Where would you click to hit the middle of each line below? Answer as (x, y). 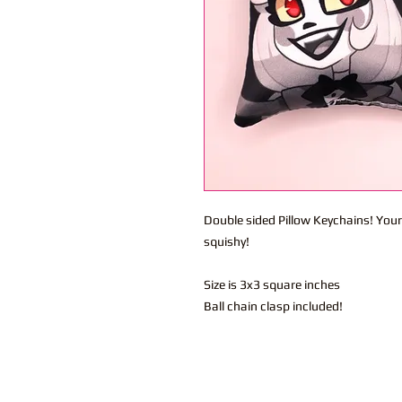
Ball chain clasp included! (275, 306)
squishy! (228, 242)
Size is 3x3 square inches (272, 285)
